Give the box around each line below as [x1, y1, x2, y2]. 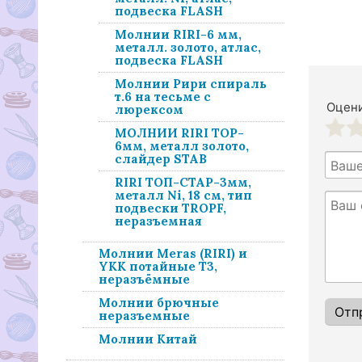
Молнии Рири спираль [115, 76, 267, 91]
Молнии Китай [99, 331, 197, 347]
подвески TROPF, [115, 200, 226, 216]
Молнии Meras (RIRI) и [99, 246, 247, 261]
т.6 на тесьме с [115, 89, 211, 104]
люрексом [115, 102, 183, 117]
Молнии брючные [99, 295, 219, 310]
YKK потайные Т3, [99, 259, 217, 274]
